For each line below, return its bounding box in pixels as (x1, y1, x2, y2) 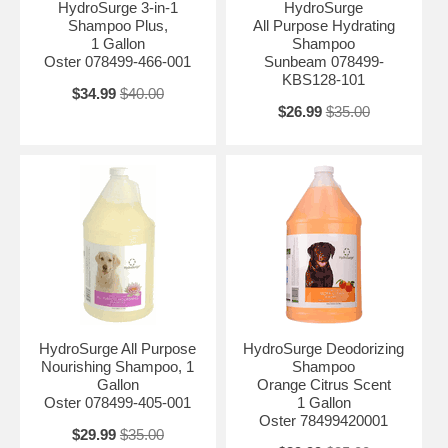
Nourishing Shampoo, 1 (41, 357, 195, 375)
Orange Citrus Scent (256, 375, 391, 393)
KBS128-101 (282, 70, 366, 88)
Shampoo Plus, (67, 16, 168, 34)
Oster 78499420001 (259, 411, 389, 429)
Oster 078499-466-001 (44, 52, 192, 70)
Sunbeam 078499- (263, 52, 384, 70)
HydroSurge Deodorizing (243, 339, 405, 357)
